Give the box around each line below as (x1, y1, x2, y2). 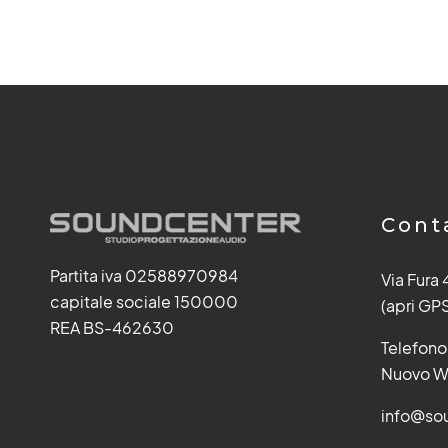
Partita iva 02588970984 (50, 265, 238, 287)
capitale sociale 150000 (50, 291, 238, 313)
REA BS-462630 (50, 317, 174, 339)
